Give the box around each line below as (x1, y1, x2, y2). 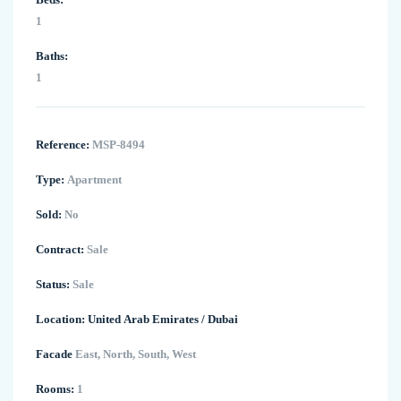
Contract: (36, 242, 84, 256)
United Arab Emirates (88, 311, 199, 326)
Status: (36, 277, 70, 291)
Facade (36, 346, 73, 361)
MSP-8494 (90, 137, 145, 151)
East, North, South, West (73, 346, 196, 361)
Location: (36, 311, 85, 326)
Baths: (36, 48, 68, 63)
